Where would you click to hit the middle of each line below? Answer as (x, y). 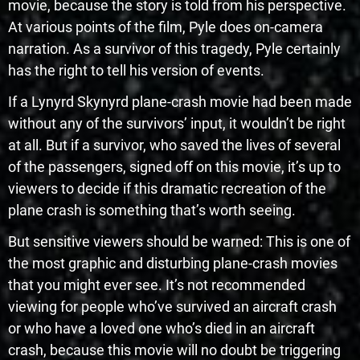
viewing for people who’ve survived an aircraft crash (172, 306)
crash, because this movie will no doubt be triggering (174, 350)
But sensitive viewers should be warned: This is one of (179, 241)
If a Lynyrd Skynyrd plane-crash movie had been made (180, 101)
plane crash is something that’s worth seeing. (152, 210)
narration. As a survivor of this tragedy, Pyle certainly (174, 48)
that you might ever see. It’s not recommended (157, 284)
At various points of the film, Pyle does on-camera (166, 27)
